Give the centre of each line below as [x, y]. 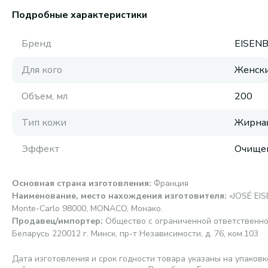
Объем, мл [45, 96]
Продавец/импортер [56, 221]
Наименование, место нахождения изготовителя [118, 196]
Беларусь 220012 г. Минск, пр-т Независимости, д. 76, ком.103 [135, 234]
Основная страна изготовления [80, 183]
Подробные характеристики [80, 15]
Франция [171, 183]
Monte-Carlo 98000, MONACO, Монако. [87, 208]
